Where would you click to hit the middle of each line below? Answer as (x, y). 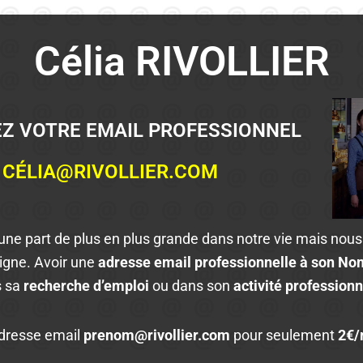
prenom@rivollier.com (156, 335)
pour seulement (284, 335)
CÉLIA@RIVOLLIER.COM (110, 171)
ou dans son (192, 286)
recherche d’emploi (87, 286)
